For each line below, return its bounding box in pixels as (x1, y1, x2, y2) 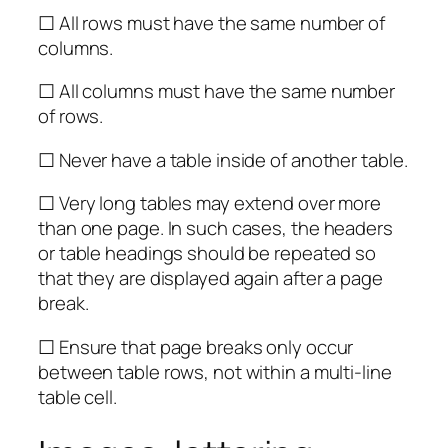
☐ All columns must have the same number (38, 78, 396, 105)
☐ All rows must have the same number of (38, 9, 386, 36)
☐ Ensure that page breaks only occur (38, 333, 354, 360)
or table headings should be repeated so (38, 240, 377, 267)
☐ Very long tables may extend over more (38, 190, 382, 217)
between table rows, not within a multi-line (38, 358, 392, 385)
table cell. (38, 383, 117, 410)
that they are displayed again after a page (38, 265, 383, 292)
